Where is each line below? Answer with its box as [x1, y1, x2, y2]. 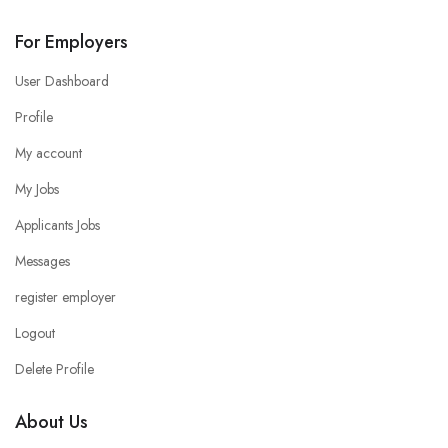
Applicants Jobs [15, 214, 100, 235]
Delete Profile [15, 358, 94, 379]
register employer [15, 286, 116, 307]
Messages [15, 250, 70, 271]
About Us [15, 408, 88, 435]
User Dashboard [15, 70, 109, 91]
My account [15, 142, 82, 163]
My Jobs [15, 178, 59, 199]
